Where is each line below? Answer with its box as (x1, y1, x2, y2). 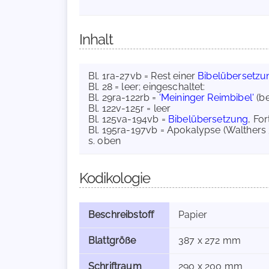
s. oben (88, 135, 121, 147)
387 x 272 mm (178, 235, 241, 246)
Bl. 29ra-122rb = (88, 92, 159, 103)
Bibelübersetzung (168, 113, 249, 125)
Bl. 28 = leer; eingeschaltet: (88, 81, 205, 92)
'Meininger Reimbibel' (159, 92, 255, 103)
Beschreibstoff (88, 209, 154, 220)
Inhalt (79, 31, 113, 48)
